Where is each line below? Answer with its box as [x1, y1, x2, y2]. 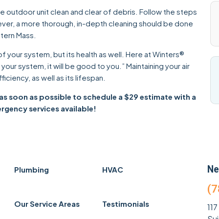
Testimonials [102, 199, 149, 209]
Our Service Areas [14, 199, 80, 209]
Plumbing [14, 165, 49, 175]
